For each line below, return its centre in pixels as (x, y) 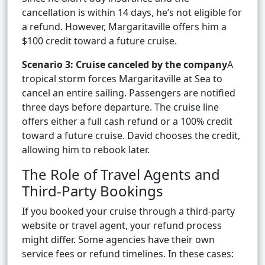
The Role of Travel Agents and (121, 174)
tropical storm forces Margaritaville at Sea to (122, 79)
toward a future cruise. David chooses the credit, (131, 136)
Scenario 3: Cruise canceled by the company (125, 65)
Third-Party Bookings (93, 191)
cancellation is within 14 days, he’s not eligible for (132, 13)
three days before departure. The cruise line (120, 107)
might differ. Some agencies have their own (118, 240)
